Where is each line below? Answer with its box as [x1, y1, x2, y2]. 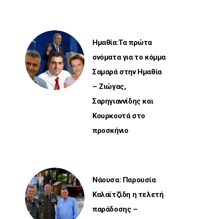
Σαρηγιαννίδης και [92, 97, 153, 106]
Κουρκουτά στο [92, 111, 145, 120]
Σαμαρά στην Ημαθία [92, 67, 162, 76]
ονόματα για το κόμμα [92, 53, 166, 62]
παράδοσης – [92, 205, 138, 214]
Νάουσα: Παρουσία [92, 175, 156, 184]
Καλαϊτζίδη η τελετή [92, 190, 164, 199]
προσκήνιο [92, 126, 129, 135]
